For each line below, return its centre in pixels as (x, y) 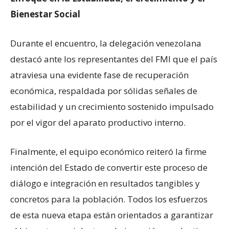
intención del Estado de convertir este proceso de (109, 167)
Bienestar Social (45, 14)
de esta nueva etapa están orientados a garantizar (112, 215)
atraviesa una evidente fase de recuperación (99, 75)
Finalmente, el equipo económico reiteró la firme (108, 152)
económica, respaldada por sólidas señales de (104, 91)
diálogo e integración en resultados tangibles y (105, 183)
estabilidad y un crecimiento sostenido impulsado (112, 107)
